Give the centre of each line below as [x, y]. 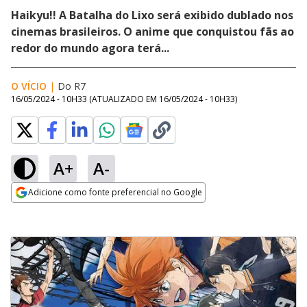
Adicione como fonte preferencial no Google [115, 192]
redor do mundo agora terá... [90, 48]
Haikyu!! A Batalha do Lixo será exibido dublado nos [152, 15]
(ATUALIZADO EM [124, 99]
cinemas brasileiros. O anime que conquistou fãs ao [152, 32]
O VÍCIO [29, 86]
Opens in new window [67, 211]
